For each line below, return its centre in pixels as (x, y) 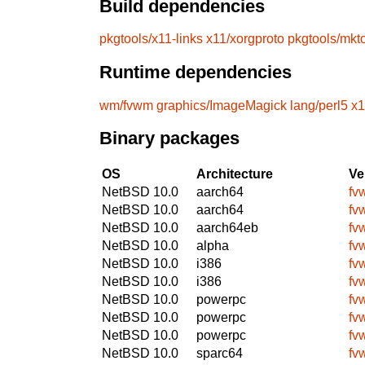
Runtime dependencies (196, 73)
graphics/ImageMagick (222, 105)
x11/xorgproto (245, 39)
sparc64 (220, 353)
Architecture (235, 174)
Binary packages (169, 139)
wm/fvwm (126, 105)
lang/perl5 (319, 105)
